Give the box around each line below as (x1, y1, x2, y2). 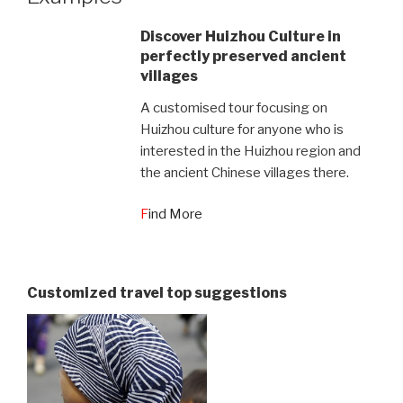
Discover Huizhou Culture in (139, 27, 341, 45)
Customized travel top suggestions (27, 284, 287, 302)
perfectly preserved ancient (139, 47, 346, 65)
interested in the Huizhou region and (139, 142, 361, 159)
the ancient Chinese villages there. (139, 164, 349, 181)
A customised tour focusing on (139, 99, 327, 116)
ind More (148, 206, 202, 223)
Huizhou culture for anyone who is (139, 121, 344, 138)
